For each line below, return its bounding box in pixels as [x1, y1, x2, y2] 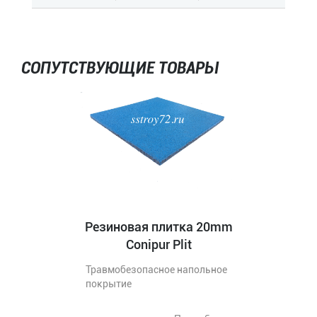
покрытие [86, 264, 132, 275]
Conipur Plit [125, 223, 192, 238]
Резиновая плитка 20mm [84, 205, 233, 220]
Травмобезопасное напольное [86, 250, 227, 261]
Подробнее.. [174, 299, 231, 311]
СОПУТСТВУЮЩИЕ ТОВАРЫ [21, 44, 217, 64]
